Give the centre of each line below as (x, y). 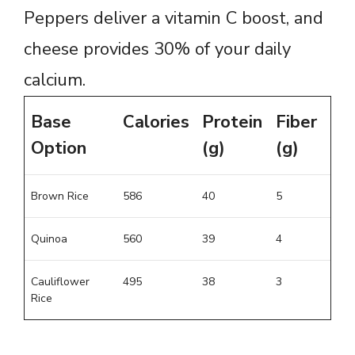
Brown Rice (60, 197)
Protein (232, 122)
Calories (156, 122)
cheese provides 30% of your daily (157, 50)
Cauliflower (60, 282)
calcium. (55, 80)
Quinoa (49, 239)
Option (59, 149)
